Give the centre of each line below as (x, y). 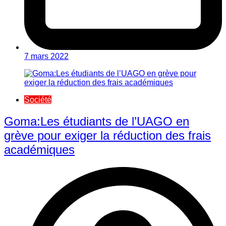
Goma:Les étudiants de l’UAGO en (97, 122)
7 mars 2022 (46, 56)
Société (38, 100)
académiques (39, 150)
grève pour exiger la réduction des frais (107, 136)
